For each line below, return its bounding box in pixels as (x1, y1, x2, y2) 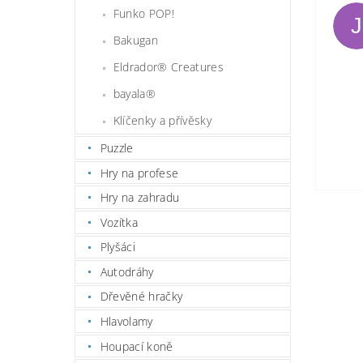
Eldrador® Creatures (113, 59, 224, 75)
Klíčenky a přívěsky (113, 113, 211, 129)
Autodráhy (100, 263, 154, 280)
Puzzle (100, 139, 134, 156)
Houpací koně (100, 338, 173, 354)
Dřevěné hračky (100, 288, 183, 305)
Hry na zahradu (100, 190, 180, 206)
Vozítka (100, 214, 139, 230)
